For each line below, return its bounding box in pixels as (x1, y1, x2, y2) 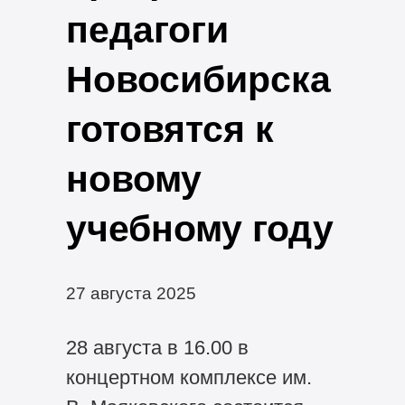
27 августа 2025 (65, 282, 196, 303)
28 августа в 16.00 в (65, 335, 249, 359)
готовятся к (65, 108, 274, 150)
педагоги (65, 8, 229, 51)
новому (65, 157, 202, 200)
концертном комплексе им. (65, 365, 312, 389)
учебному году (65, 207, 334, 250)
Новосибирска (65, 58, 331, 100)
